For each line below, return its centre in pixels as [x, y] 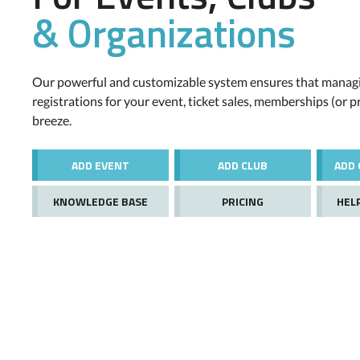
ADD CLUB [243, 165]
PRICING [243, 201]
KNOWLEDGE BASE [100, 201]
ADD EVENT [100, 165]
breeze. [52, 120]
